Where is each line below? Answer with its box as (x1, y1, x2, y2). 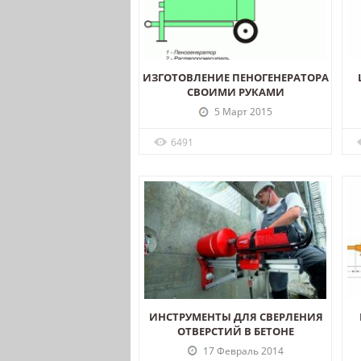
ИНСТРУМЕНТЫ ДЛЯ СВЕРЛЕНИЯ (148, 309, 323, 324)
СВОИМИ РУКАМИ (187, 85, 285, 100)
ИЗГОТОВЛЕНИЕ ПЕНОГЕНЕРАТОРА (143, 70, 330, 85)
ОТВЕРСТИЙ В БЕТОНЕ (177, 323, 295, 338)
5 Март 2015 (212, 105, 272, 119)
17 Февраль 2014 (201, 343, 284, 358)
